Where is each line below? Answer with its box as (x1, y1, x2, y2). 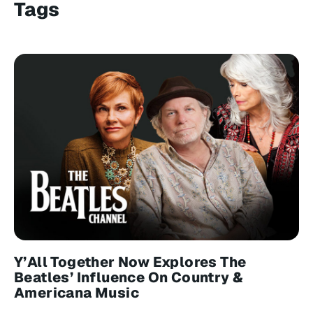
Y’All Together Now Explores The (14, 253, 247, 272)
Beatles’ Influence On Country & (14, 268, 244, 287)
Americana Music (14, 284, 139, 303)
